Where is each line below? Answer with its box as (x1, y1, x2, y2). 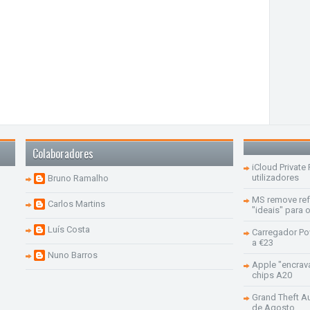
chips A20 (251, 269, 292, 280)
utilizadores (251, 172, 299, 183)
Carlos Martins (47, 198, 105, 209)
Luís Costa (47, 224, 90, 235)
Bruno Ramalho (47, 172, 109, 183)
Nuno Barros (47, 249, 98, 260)
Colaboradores (32, 145, 93, 162)
